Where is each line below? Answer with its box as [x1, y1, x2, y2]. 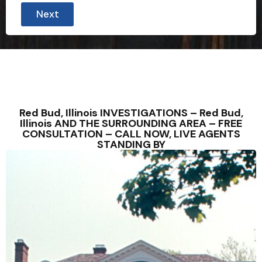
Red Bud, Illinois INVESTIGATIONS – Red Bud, [19, 106, 243, 120]
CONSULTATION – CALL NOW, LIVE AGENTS [22, 127, 240, 141]
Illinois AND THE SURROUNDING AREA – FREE [20, 116, 242, 130]
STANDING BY [96, 137, 166, 151]
